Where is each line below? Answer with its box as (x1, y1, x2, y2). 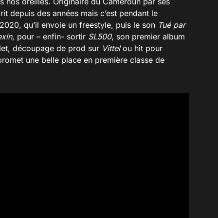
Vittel (102, 43, 120, 53)
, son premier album (111, 31, 185, 41)
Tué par (158, 19, 185, 30)
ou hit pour (120, 43, 163, 53)
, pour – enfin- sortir (12, 31, 88, 41)
